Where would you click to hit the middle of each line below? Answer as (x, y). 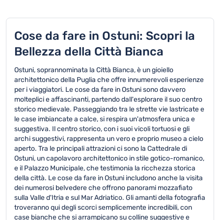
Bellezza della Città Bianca (89, 52)
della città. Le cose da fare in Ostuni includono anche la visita (109, 178)
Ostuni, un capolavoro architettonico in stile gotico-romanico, (109, 158)
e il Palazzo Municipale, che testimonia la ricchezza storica (105, 168)
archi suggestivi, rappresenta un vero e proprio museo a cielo (109, 139)
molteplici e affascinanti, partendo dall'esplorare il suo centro (108, 99)
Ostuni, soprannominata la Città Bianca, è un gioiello (94, 70)
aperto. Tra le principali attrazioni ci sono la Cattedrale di (101, 149)
